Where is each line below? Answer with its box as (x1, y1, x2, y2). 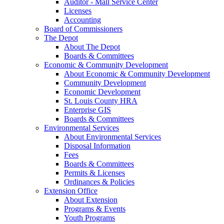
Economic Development (64, 87, 140, 96)
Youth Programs (64, 213, 115, 222)
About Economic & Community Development (64, 69, 210, 78)
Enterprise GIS (64, 105, 111, 114)
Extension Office (44, 186, 97, 195)
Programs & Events (64, 204, 125, 213)
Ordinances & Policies (64, 177, 134, 186)
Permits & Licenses (64, 168, 125, 177)
